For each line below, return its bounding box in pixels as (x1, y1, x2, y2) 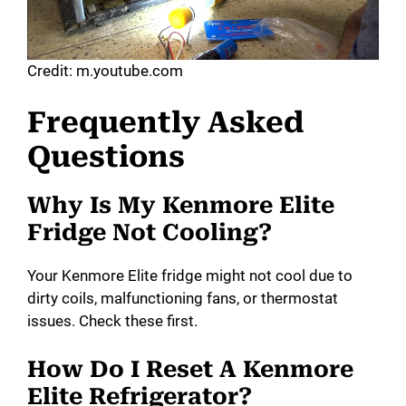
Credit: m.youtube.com (27, 61, 183, 80)
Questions (27, 140, 185, 175)
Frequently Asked (27, 105, 304, 140)
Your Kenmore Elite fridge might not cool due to (27, 266, 353, 285)
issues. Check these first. (27, 312, 198, 331)
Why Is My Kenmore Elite (27, 192, 334, 219)
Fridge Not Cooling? (27, 219, 272, 246)
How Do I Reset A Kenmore (27, 355, 353, 382)
